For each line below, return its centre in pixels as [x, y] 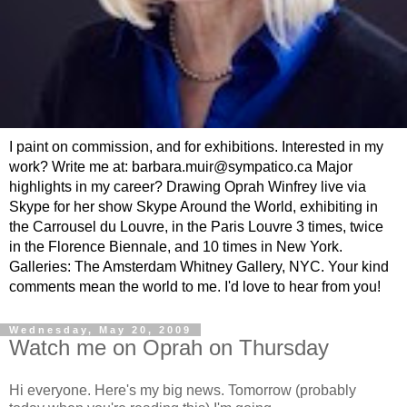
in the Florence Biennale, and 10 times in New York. [176, 246]
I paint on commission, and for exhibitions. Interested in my [196, 146]
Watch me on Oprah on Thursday [169, 347]
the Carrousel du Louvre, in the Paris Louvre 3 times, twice [196, 226]
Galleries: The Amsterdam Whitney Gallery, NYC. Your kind [199, 266]
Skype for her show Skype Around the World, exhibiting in [194, 206]
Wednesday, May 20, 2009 [100, 329]
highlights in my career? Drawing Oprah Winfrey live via [188, 186]
